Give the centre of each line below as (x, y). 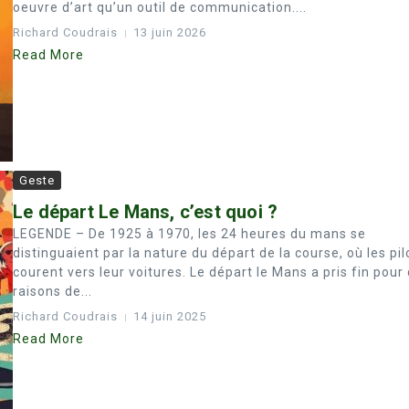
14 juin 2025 (170, 316)
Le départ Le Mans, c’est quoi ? (146, 212)
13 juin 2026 (170, 32)
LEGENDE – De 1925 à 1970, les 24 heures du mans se (189, 234)
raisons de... (52, 291)
